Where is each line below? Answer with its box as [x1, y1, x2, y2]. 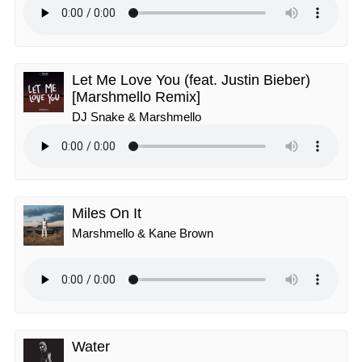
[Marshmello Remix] [72, 89, 200, 105]
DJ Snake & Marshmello [72, 110, 201, 124]
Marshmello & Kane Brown [72, 226, 213, 240]
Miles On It [72, 205, 141, 221]
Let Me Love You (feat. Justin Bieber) [72, 72, 310, 88]
